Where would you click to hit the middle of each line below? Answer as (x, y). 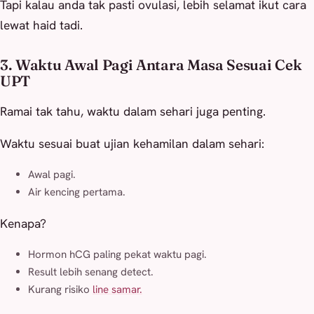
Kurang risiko (60, 290)
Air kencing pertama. (77, 192)
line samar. (117, 290)
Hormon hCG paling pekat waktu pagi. (117, 255)
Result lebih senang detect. (91, 272)
